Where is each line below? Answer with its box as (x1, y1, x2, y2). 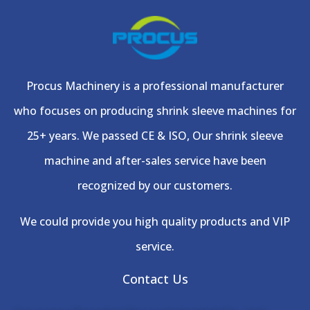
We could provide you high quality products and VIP (20, 213, 290, 229)
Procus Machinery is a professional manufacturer (26, 77, 284, 93)
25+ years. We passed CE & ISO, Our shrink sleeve (27, 127, 283, 143)
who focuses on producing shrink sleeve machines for (14, 102, 296, 118)
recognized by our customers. (77, 177, 232, 193)
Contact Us (122, 270, 188, 287)
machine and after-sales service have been (44, 152, 266, 168)
